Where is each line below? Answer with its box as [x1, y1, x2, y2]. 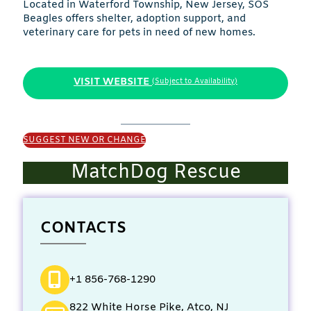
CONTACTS [40, 219, 126, 239]
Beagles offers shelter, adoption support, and [23, 11, 246, 26]
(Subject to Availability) [152, 77, 237, 87]
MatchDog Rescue [70, 160, 241, 186]
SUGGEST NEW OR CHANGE [23, 135, 146, 146]
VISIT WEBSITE [74, 74, 149, 89]
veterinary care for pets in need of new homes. [23, 25, 255, 40]
